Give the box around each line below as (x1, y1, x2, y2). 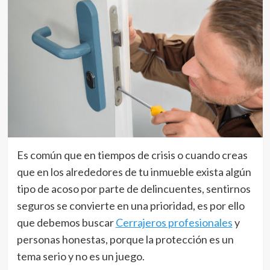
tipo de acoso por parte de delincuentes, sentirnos (16, 181, 251, 195)
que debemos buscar (16, 215, 116, 229)
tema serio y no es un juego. (16, 249, 146, 263)
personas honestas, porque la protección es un (16, 232, 234, 246)
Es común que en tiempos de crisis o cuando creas (16, 148, 248, 162)
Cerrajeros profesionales (115, 215, 233, 229)
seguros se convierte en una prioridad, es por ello (16, 198, 245, 212)
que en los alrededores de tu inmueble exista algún (16, 165, 251, 178)
